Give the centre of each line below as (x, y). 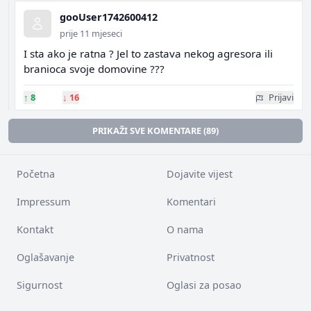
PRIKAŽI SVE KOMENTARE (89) (155, 131)
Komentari (191, 202)
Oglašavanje (45, 257)
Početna (36, 174)
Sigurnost (40, 285)
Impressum (43, 202)
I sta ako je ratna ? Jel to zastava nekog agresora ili (148, 53)
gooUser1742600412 (109, 17)
